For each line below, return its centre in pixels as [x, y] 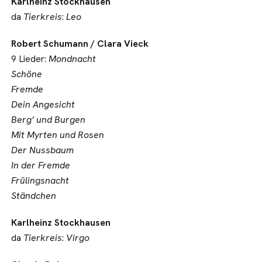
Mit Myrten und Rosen [58, 135]
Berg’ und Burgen [49, 120]
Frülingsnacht [40, 180]
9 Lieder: [30, 59]
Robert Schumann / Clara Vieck [80, 44]
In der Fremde [41, 165]
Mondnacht [73, 59]
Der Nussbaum [43, 150]
